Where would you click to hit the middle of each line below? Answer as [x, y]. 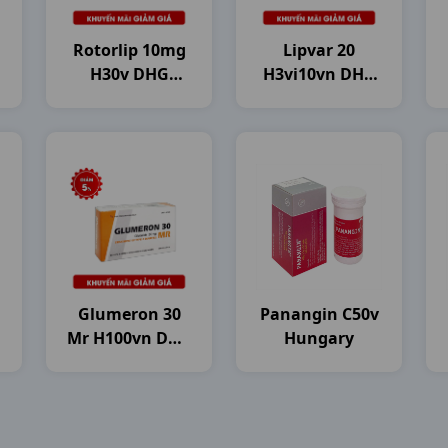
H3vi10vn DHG [319, 74]
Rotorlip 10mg [129, 50]
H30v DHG [129, 74]
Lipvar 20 [319, 50]
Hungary [319, 338]
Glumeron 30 [129, 314]
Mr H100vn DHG [129, 338]
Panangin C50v [319, 314]
